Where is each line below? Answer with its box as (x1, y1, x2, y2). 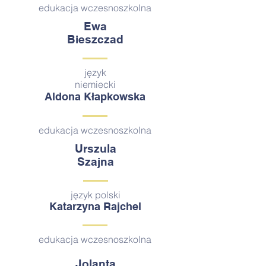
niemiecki (75, 78, 116, 90)
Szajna (77, 155, 114, 168)
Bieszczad (66, 33, 123, 46)
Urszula (74, 142, 116, 155)
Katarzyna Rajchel (49, 200, 141, 213)
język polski (71, 189, 121, 201)
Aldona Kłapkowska (45, 90, 145, 103)
